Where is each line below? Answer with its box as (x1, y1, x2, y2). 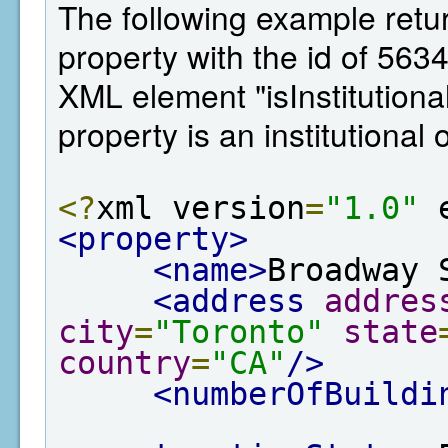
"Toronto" (153, 314, 324, 350)
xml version (96, 190, 305, 226)
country (58, 345, 191, 381)
